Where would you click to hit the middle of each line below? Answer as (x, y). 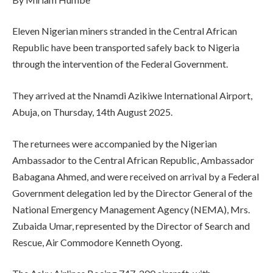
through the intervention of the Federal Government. (120, 64)
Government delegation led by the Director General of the (132, 193)
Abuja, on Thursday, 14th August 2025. (92, 112)
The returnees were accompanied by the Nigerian (115, 143)
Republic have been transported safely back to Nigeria (126, 48)
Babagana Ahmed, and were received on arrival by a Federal (136, 176)
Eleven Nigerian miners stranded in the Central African (125, 31)
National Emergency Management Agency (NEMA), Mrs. (131, 209)
